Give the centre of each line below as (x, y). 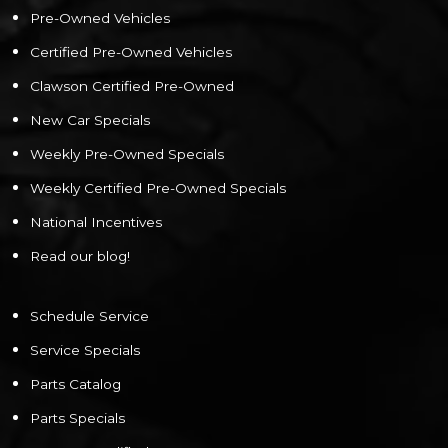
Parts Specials (77, 417)
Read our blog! (80, 255)
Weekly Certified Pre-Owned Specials (158, 187)
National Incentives (96, 221)
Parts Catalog (75, 383)
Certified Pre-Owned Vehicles (131, 51)
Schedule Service (89, 315)
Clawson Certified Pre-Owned (132, 85)
